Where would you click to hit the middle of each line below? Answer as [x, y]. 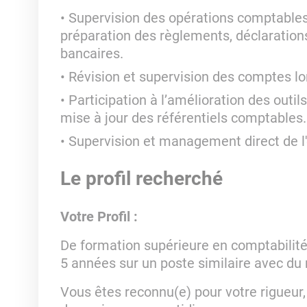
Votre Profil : [99, 217]
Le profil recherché [141, 179]
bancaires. [91, 53]
